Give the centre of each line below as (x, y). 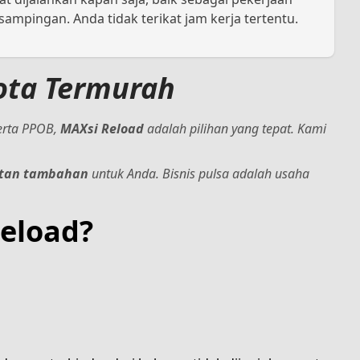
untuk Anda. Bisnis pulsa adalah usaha (199, 173)
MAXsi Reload (102, 128)
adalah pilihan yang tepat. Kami (235, 128)
